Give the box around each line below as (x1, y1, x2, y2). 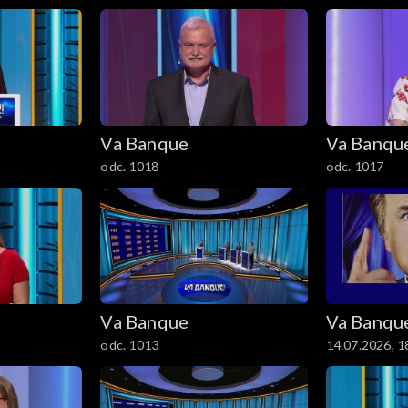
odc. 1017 (325, 158, 384, 175)
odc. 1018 (100, 158, 159, 175)
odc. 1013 (100, 336, 159, 352)
